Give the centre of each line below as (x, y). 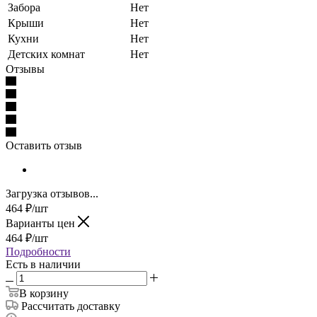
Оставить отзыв (44, 145)
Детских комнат (46, 54)
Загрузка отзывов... (52, 193)
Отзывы (25, 69)
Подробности (38, 251)
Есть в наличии (43, 264)
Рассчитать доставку (71, 306)
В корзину (44, 293)
